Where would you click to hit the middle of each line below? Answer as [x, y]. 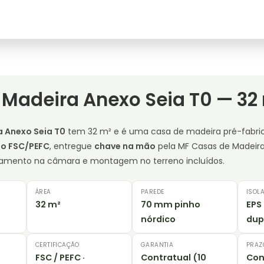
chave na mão [125, 146]
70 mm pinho [171, 205]
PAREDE [153, 192]
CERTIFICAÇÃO [57, 245]
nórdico [158, 220]
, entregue [72, 146]
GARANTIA [157, 245]
